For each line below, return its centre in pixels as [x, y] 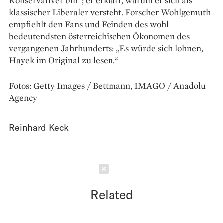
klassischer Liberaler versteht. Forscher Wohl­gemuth [110, 12]
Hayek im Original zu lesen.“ [64, 60]
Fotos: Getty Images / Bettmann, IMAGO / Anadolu [107, 85]
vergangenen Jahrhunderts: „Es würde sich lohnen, [106, 48]
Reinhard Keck [39, 127]
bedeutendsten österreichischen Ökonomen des [99, 36]
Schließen [140, 168]
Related [111, 194]
